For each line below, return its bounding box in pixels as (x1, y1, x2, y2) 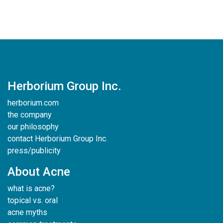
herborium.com (7, 98, 59, 108)
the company (7, 110, 52, 119)
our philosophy (7, 122, 59, 131)
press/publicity (7, 146, 61, 155)
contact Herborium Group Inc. (7, 134, 108, 143)
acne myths (7, 208, 47, 217)
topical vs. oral (7, 196, 58, 205)
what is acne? (7, 184, 55, 193)
